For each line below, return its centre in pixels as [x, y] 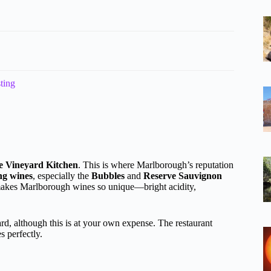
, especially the [62, 176]
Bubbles [108, 176]
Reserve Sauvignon [183, 176]
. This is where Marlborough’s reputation [156, 165]
